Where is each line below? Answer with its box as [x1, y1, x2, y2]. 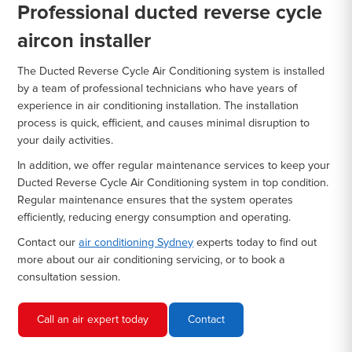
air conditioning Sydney [79, 236, 194, 249]
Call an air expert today [37, 313, 149, 326]
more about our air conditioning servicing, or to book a [17, 253, 286, 266]
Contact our [17, 236, 79, 249]
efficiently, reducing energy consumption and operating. [17, 211, 291, 224]
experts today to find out [193, 236, 317, 249]
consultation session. [17, 270, 121, 284]
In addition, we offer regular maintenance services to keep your [17, 159, 331, 172]
